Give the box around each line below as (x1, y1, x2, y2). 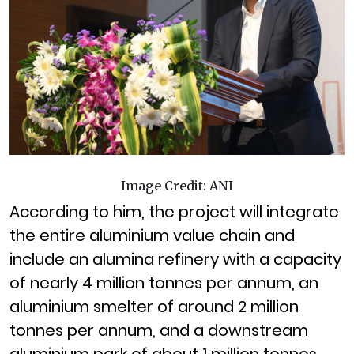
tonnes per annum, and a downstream (9, 319, 308, 342)
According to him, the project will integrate (9, 201, 339, 224)
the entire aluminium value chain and (9, 224, 295, 247)
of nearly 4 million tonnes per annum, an (9, 272, 318, 295)
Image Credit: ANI (121, 178, 233, 194)
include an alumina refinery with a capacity (9, 248, 341, 271)
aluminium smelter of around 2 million (9, 296, 299, 318)
